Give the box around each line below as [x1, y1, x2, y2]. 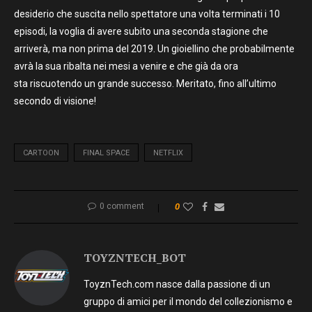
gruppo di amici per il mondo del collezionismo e [84, 295, 292, 307]
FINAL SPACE [83, 148, 130, 157]
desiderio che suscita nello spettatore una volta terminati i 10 [14, 8, 280, 19]
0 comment [100, 201, 144, 211]
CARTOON [23, 148, 59, 157]
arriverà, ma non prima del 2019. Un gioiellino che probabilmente [14, 42, 295, 54]
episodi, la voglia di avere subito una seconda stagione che [14, 25, 268, 37]
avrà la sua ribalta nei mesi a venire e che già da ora [14, 60, 238, 72]
